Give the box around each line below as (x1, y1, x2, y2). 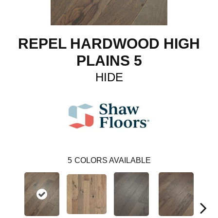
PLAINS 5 (76, 52, 142, 69)
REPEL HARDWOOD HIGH (18, 35, 200, 52)
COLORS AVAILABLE (74, 156, 151, 164)
